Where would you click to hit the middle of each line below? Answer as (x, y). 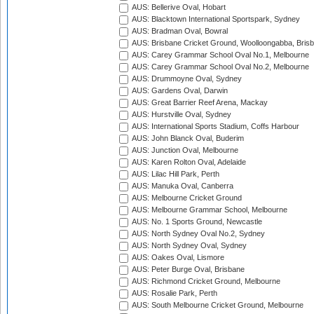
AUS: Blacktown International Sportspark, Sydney (215, 19)
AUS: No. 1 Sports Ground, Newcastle (196, 222)
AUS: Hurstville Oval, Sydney (181, 115)
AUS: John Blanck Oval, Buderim (187, 138)
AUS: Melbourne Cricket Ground (186, 198)
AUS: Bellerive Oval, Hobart (178, 7)
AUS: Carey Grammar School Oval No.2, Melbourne (220, 67)
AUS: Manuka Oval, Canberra (182, 186)
